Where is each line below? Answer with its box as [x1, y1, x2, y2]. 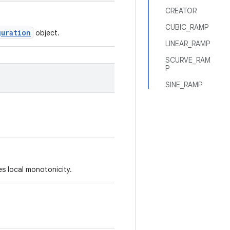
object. [33, 28, 60, 37]
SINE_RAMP [165, 80, 202, 89]
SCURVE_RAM [165, 55, 210, 65]
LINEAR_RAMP [165, 39, 210, 48]
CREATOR [165, 6, 197, 15]
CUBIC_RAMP [165, 23, 208, 32]
